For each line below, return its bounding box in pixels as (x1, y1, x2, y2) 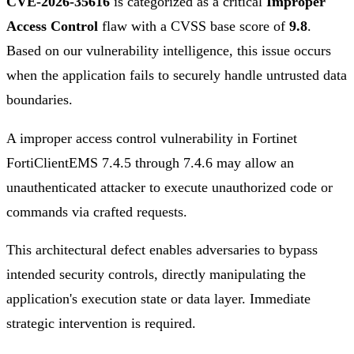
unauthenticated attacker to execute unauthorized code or (6, 179, 333, 195)
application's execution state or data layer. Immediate (6, 291, 311, 307)
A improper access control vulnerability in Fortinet (6, 130, 297, 146)
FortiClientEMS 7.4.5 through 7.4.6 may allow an (6, 154, 294, 171)
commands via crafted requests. (6, 203, 187, 220)
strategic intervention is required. (6, 315, 196, 332)
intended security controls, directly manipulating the (6, 266, 306, 283)
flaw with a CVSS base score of (98, 18, 289, 35)
